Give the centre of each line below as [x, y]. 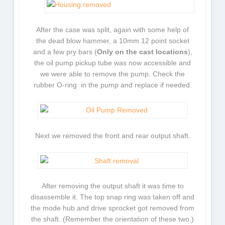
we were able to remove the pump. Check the [113, 74]
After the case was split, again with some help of [113, 30]
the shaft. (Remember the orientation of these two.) [113, 219]
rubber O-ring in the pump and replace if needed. [113, 85]
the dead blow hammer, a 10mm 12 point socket [113, 41]
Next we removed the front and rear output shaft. [113, 135]
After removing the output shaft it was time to [113, 186]
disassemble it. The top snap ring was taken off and [113, 197]
